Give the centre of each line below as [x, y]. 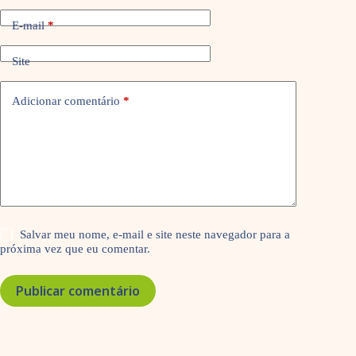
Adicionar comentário [66, 101]
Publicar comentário [78, 291]
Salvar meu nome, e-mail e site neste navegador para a [155, 235]
